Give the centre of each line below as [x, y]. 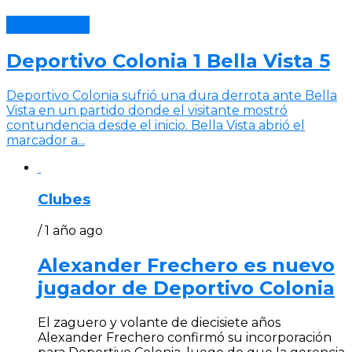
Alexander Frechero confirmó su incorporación [185, 337]
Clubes [64, 199]
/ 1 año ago [70, 230]
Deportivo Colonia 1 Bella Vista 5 [168, 61]
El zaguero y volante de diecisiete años [159, 322]
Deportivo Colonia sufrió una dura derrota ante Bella [172, 96]
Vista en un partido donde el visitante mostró [147, 111]
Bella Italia [48, 25]
